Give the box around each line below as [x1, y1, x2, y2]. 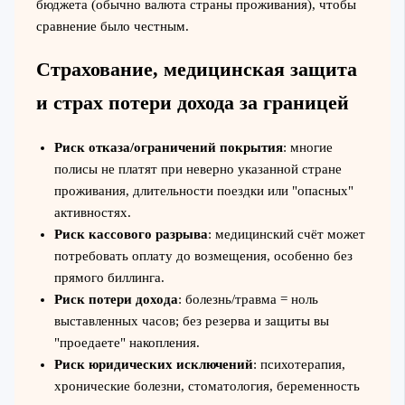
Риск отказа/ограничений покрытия [53, 140, 283, 155]
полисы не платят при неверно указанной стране [53, 162, 342, 177]
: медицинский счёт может [207, 227, 365, 242]
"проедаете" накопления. [53, 335, 200, 351]
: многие [282, 140, 333, 155]
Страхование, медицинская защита [35, 59, 357, 81]
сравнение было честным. [35, 19, 189, 34]
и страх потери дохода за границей [35, 92, 349, 115]
